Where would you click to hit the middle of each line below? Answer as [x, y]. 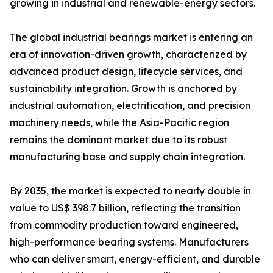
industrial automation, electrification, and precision [130, 106]
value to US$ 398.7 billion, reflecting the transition [125, 208]
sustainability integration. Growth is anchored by [123, 89]
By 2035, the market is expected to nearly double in [130, 191]
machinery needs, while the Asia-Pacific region [119, 123]
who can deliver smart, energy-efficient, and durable [135, 259]
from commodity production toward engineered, [124, 225]
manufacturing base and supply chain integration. [127, 157]
